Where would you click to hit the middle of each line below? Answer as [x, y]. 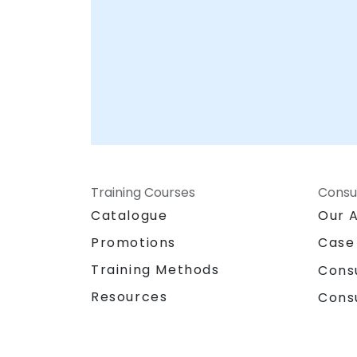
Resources [129, 297]
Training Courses [143, 193]
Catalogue [129, 216]
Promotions [133, 243]
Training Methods [155, 270]
